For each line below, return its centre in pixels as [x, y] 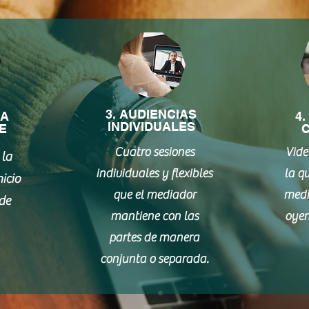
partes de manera [154, 238]
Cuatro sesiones [154, 152]
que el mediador [154, 195]
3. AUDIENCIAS [151, 114]
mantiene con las [154, 216]
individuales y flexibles [154, 173]
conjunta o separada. [154, 259]
